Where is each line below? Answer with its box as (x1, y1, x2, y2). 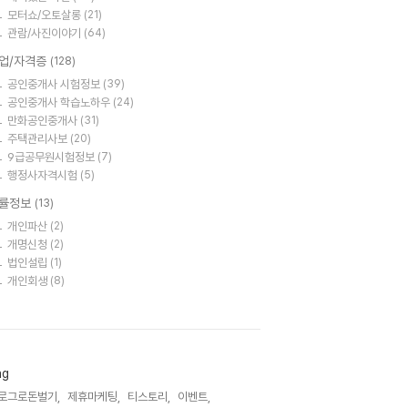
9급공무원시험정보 (7, 150, 97, 164)
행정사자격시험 (7, 168, 80, 182)
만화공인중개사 (7, 114, 80, 127)
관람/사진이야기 (7, 26, 84, 40)
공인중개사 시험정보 (7, 77, 103, 91)
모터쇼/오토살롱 (7, 8, 84, 22)
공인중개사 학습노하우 (7, 96, 113, 109)
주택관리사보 (7, 132, 70, 146)
